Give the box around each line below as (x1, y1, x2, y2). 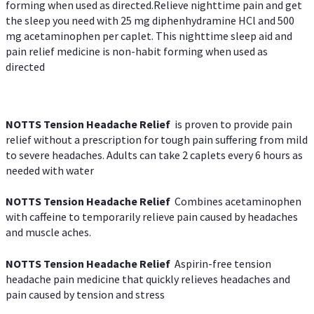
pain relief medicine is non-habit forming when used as (6, 43, 268, 58)
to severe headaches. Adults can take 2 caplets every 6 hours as (6, 148, 303, 163)
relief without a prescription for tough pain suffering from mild (6, 132, 308, 147)
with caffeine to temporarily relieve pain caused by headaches (6, 210, 298, 224)
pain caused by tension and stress (6, 287, 165, 301)
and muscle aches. (6, 225, 91, 240)
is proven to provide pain (175, 117, 292, 132)
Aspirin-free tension (175, 256, 271, 271)
